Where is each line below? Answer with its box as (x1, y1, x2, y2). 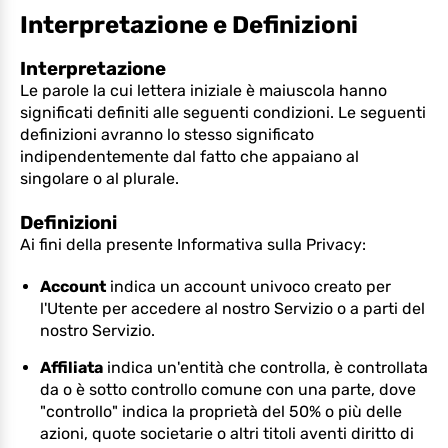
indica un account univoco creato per (106, 277, 391, 296)
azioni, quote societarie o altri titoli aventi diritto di (40, 424, 414, 443)
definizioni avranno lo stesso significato (20, 125, 314, 144)
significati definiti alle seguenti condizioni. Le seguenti (20, 103, 426, 122)
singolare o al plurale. (20, 169, 179, 188)
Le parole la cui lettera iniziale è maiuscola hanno (20, 81, 387, 100)
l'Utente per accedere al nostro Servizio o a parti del (40, 299, 425, 318)
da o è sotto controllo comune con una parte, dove (40, 380, 416, 399)
